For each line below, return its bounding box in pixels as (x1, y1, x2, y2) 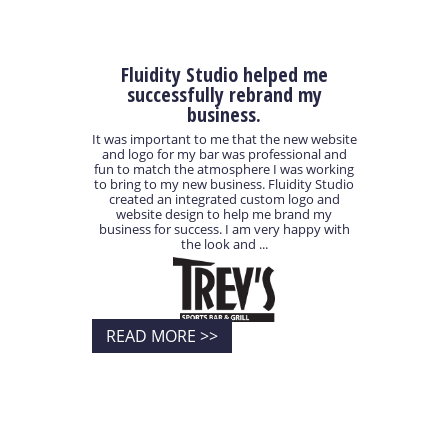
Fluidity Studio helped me (120, 60, 328, 88)
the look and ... (180, 235, 268, 254)
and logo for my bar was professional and (101, 145, 347, 164)
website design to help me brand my (116, 205, 332, 224)
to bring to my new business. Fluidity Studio (94, 175, 354, 194)
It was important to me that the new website (91, 130, 357, 149)
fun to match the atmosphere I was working (94, 160, 354, 179)
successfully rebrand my (126, 80, 322, 108)
